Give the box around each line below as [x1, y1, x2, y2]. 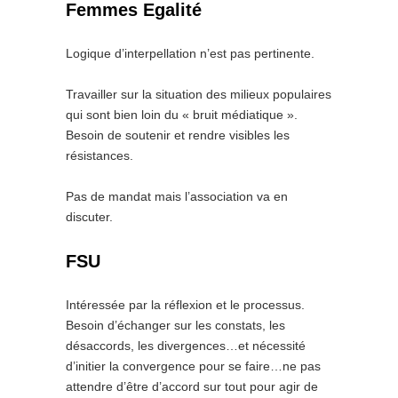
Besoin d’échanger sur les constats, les [66, 318, 285, 332]
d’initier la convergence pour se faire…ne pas [66, 359, 321, 373]
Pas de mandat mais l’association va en [66, 189, 288, 203]
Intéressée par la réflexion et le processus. [66, 298, 305, 312]
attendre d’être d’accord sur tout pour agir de [66, 379, 318, 394]
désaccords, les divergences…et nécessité [66, 338, 306, 353]
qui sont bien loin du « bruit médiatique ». [66, 107, 298, 122]
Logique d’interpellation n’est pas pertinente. [66, 46, 314, 60]
